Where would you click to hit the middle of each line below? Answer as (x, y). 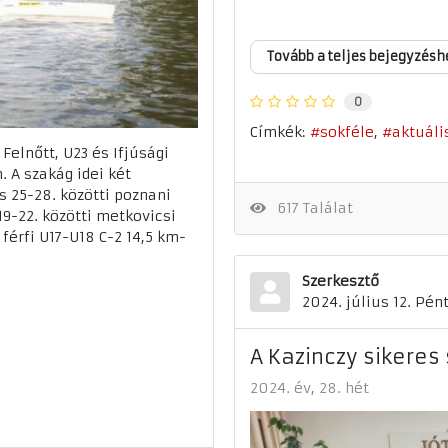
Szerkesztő (340, 280)
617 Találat (310, 207)
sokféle (347, 132)
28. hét (344, 387)
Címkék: (277, 131)
